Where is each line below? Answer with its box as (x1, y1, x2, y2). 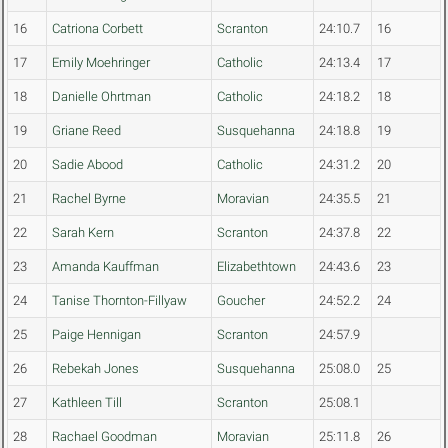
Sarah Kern (52, 225, 114, 241)
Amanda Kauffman (52, 259, 159, 275)
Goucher (217, 293, 265, 309)
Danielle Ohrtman (52, 89, 151, 105)
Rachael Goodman (52, 429, 157, 445)
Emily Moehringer (52, 55, 150, 71)
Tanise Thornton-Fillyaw (52, 293, 187, 309)
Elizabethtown (217, 259, 296, 275)
